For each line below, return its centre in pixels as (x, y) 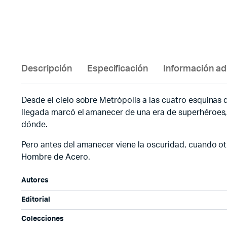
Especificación (118, 69)
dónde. (34, 125)
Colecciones (43, 219)
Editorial (36, 200)
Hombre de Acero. (56, 157)
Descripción (47, 69)
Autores (35, 180)
